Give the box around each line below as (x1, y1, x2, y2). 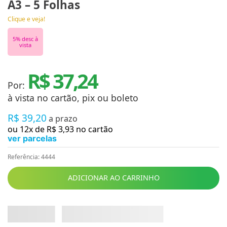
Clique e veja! (8, 15, 45, 23)
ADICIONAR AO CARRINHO (67, 173, 160, 183)
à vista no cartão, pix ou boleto (8, 92, 138, 104)
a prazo (49, 113, 78, 124)
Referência (8, 153, 38, 161)
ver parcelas (8, 133, 57, 143)
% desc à (16, 34, 38, 43)
